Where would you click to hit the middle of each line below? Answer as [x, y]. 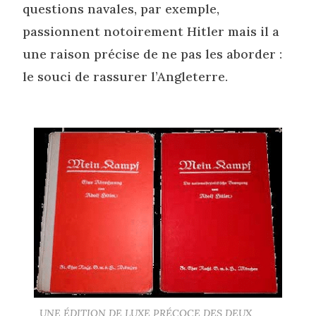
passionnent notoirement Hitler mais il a [151, 32]
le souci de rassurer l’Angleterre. [126, 77]
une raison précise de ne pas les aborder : [153, 54]
